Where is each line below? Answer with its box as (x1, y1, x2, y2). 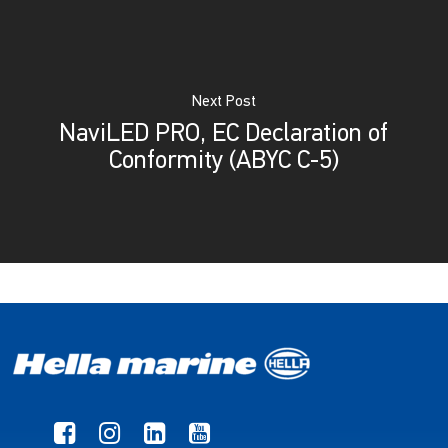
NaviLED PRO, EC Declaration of (59, 122, 389, 147)
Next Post (191, 94, 256, 110)
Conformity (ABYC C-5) (108, 149, 339, 174)
